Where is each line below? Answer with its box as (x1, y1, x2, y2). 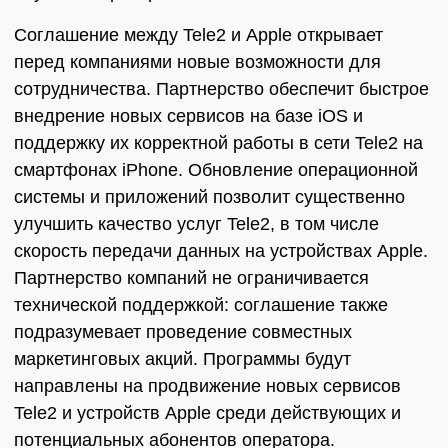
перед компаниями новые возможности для (14, 52, 381, 72)
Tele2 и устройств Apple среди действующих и (14, 403, 401, 423)
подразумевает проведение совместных (14, 322, 352, 342)
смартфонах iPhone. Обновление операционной (14, 160, 418, 180)
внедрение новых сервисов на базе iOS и (14, 106, 363, 126)
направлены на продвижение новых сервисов (14, 376, 401, 396)
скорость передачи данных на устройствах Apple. (14, 241, 428, 261)
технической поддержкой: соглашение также (14, 295, 388, 315)
